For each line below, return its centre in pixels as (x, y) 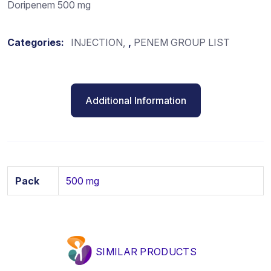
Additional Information (135, 100)
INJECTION (97, 42)
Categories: (37, 42)
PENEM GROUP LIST (182, 42)
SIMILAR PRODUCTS (146, 251)
